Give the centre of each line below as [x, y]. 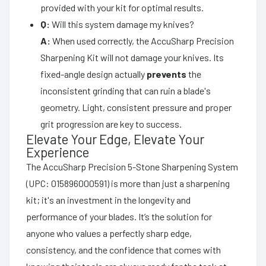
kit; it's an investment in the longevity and [108, 199]
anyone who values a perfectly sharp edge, [109, 233]
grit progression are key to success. [111, 123]
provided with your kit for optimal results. [122, 7]
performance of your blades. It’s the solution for [119, 216]
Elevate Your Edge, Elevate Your [115, 139]
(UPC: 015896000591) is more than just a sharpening [128, 183]
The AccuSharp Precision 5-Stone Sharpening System [132, 166]
